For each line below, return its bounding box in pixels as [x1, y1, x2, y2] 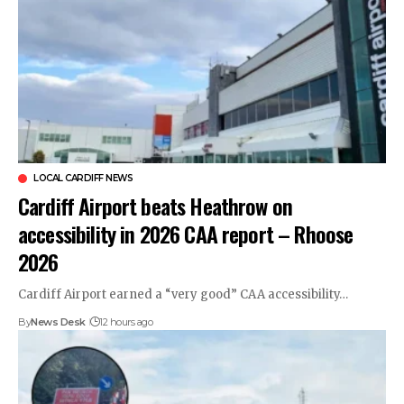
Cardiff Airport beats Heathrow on [18, 188, 293, 222]
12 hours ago [99, 315, 153, 328]
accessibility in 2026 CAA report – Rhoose [18, 216, 353, 250]
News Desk [31, 315, 86, 328]
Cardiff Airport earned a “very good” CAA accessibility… [18, 286, 348, 302]
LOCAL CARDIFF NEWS [33, 171, 133, 184]
